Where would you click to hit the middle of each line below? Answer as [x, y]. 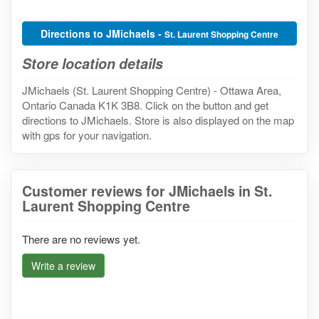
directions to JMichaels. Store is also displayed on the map [158, 120]
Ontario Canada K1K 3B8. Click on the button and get [145, 105]
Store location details [93, 63]
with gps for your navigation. [87, 135]
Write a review [63, 265]
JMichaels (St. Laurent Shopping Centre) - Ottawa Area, [152, 90]
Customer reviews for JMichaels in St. [147, 190]
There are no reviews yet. [81, 239]
